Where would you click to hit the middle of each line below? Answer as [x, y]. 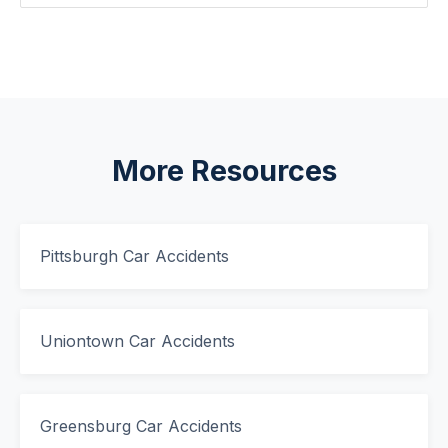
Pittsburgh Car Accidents [134, 256]
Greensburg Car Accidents [141, 426]
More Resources [224, 170]
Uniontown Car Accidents [137, 341]
